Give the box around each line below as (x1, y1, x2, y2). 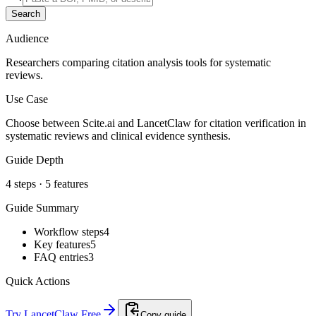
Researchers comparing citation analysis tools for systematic (6, 56, 271, 68)
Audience (6, 32, 49, 44)
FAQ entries (34, 250, 88, 263)
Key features (34, 238, 90, 250)
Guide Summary (6, 201, 79, 214)
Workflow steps (34, 225, 104, 238)
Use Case (6, 92, 48, 105)
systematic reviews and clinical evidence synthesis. (6, 129, 231, 142)
